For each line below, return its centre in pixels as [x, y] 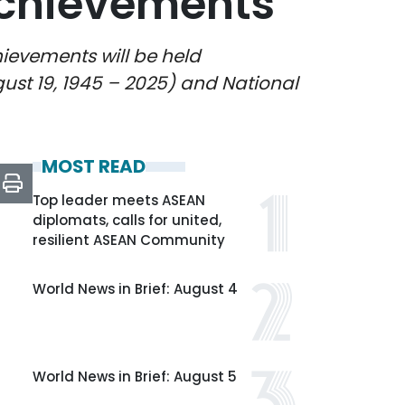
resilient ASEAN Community [129, 240]
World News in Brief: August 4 [135, 289]
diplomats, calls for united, [127, 220]
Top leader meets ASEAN [119, 200]
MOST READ [94, 166]
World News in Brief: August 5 [135, 377]
